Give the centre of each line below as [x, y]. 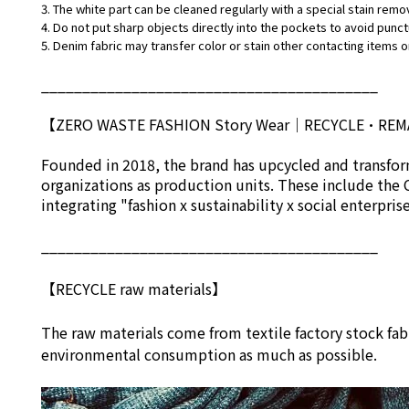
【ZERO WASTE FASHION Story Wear [165, 124]
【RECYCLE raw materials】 [134, 288]
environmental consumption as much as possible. [209, 354]
